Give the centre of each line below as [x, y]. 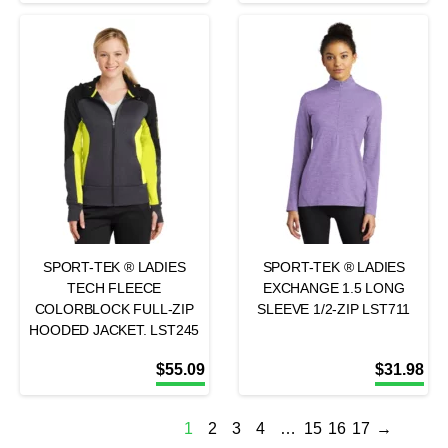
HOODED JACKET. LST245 [114, 330]
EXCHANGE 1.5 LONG [333, 288]
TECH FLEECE [114, 288]
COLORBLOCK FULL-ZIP [114, 309]
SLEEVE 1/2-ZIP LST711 [334, 309]
